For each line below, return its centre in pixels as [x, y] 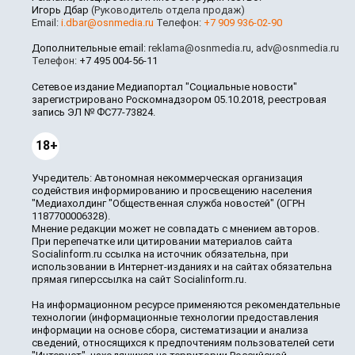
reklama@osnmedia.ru [200, 48]
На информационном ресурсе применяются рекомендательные [186, 305]
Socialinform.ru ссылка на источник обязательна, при [160, 254]
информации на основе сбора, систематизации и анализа [170, 330]
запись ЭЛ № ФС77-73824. [94, 113]
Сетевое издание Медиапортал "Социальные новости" [164, 87]
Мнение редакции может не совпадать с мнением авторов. [176, 229]
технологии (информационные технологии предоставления [175, 318]
